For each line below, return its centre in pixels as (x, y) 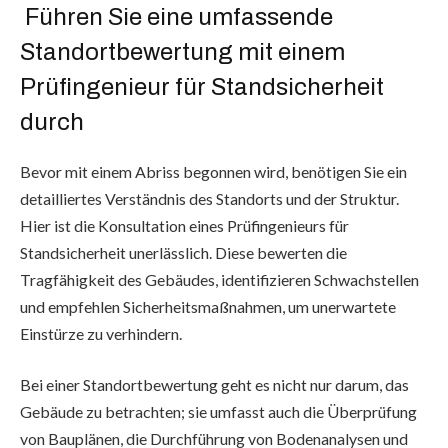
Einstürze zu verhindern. (101, 333)
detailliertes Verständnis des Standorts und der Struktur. (209, 198)
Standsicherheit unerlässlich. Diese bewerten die (183, 252)
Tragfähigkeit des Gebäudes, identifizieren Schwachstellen (219, 279)
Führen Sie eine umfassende (176, 17)
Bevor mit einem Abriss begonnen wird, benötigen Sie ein (213, 171)
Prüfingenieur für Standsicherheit (202, 87)
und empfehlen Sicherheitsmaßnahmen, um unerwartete (208, 306)
